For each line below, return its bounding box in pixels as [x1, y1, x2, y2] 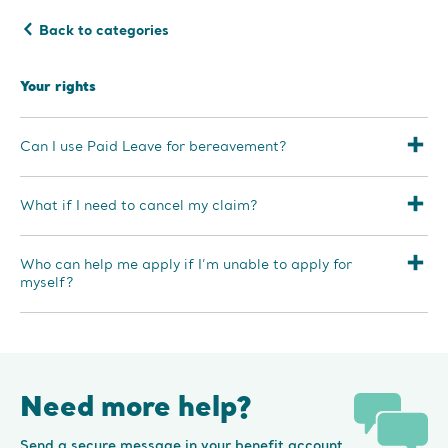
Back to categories [39, 24, 169, 39]
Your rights [20, 80, 96, 96]
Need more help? [20, 395, 251, 424]
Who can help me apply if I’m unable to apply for [20, 258, 352, 273]
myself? [20, 276, 73, 291]
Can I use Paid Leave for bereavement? [20, 140, 286, 155]
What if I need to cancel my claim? [20, 199, 257, 214]
